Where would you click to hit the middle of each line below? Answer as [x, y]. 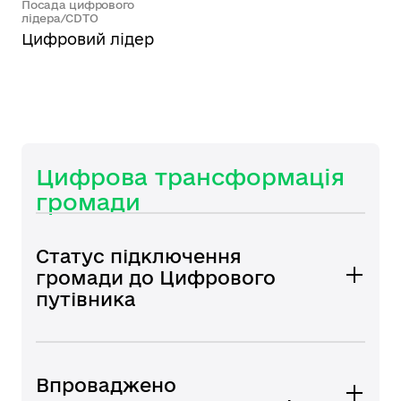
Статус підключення [139, 256]
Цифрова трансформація [190, 177]
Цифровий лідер [88, 39]
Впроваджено [106, 385]
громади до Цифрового [156, 277]
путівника [86, 299]
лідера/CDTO [60, 18]
